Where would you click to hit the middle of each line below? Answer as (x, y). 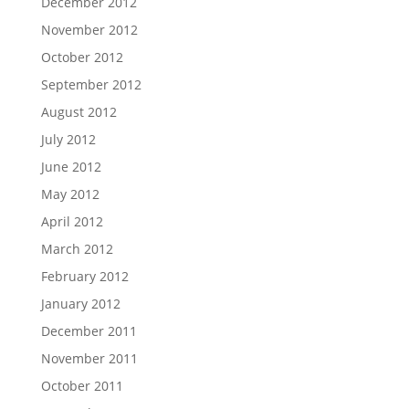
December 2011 (89, 330)
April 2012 (72, 221)
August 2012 (79, 111)
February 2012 (84, 276)
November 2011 (89, 358)
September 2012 (91, 84)
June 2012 (71, 166)
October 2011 (82, 385)
